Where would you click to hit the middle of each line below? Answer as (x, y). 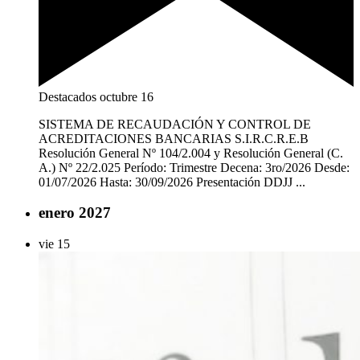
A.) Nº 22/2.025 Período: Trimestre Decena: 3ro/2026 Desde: (194, 167)
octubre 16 (127, 96)
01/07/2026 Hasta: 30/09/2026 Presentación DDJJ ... (172, 182)
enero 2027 (75, 213)
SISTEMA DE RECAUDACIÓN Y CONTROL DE (175, 124)
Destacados (67, 96)
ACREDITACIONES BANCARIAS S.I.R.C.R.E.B (174, 138)
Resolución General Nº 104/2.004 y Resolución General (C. (191, 153)
